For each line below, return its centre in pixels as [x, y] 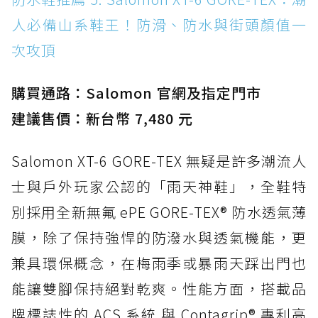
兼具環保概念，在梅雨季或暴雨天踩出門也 [159, 263]
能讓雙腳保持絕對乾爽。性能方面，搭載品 [159, 289]
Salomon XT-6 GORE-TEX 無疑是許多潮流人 [159, 161]
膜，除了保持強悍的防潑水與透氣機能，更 [159, 238]
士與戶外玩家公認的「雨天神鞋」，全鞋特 [159, 187]
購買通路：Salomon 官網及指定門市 [136, 93]
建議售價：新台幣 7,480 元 [102, 119]
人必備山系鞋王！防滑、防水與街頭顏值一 [159, 25]
